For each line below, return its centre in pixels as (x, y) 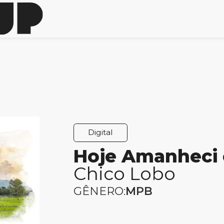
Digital (101, 132)
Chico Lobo (125, 173)
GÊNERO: (100, 191)
